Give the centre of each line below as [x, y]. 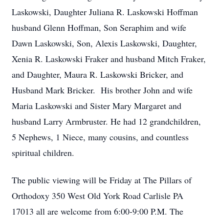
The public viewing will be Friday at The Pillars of [102, 180]
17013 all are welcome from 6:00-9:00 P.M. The [98, 211]
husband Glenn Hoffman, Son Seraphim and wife [99, 27]
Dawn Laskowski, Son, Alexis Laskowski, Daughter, [104, 43]
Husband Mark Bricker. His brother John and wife [102, 90]
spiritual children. [43, 153]
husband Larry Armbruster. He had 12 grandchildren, [106, 121]
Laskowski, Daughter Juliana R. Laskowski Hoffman [105, 12]
